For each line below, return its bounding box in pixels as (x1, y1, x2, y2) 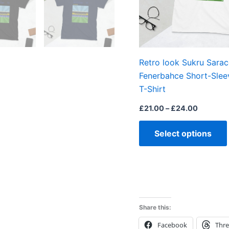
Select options (154, 128, 212, 139)
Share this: (139, 203, 171, 212)
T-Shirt (139, 84, 166, 95)
